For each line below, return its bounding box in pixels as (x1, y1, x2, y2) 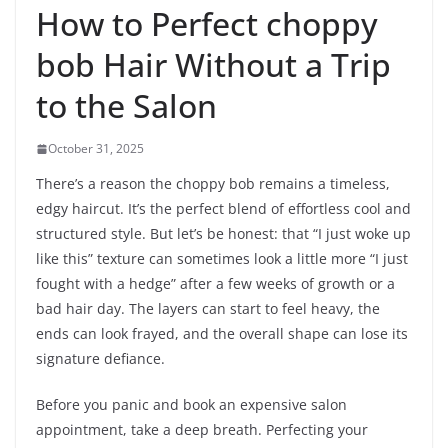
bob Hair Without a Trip (36, 43, 391, 87)
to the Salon (36, 84, 217, 128)
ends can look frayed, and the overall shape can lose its (36, 324, 408, 344)
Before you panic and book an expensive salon (36, 395, 347, 415)
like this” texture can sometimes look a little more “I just (36, 249, 408, 269)
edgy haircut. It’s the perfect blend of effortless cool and (36, 199, 411, 219)
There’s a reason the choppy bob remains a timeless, (36, 174, 390, 194)
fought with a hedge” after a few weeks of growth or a (36, 274, 395, 294)
